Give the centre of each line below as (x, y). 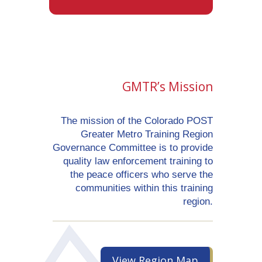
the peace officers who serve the (142, 175)
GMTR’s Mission (168, 87)
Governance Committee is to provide (133, 148)
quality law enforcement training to (138, 161)
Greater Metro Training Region (147, 135)
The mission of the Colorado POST (137, 121)
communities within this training (144, 188)
